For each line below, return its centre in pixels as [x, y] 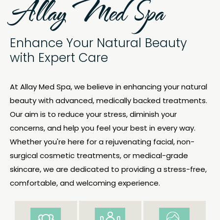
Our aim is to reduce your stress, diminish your [93, 114]
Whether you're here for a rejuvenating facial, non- [102, 142]
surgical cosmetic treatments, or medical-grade [99, 155]
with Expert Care [59, 58]
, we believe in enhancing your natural [139, 87]
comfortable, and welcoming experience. [85, 183]
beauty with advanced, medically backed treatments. [109, 100]
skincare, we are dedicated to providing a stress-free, [108, 169]
